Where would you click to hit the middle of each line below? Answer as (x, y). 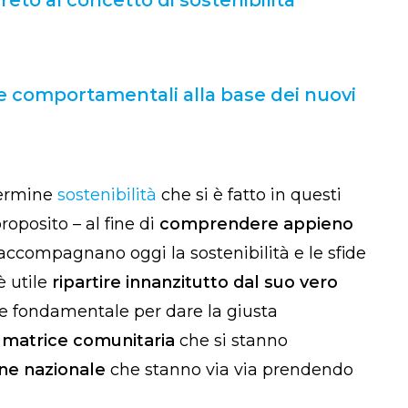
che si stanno (231, 340)
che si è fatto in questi (249, 194)
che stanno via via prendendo (229, 369)
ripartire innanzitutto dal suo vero (195, 282)
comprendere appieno (256, 224)
